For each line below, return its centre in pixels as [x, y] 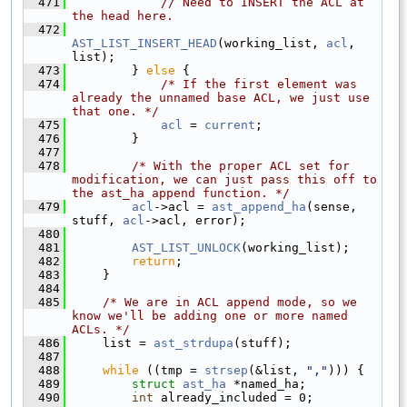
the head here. [123, 15]
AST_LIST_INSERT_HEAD [144, 43]
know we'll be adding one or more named [210, 315]
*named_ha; [266, 383]
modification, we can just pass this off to [224, 179]
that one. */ [115, 111]
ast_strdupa [194, 342]
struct [157, 383]
